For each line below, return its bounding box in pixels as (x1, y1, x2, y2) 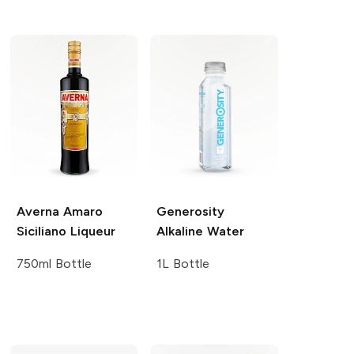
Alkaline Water (156, 224, 245, 239)
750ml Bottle (16, 256, 92, 272)
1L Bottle (156, 256, 210, 272)
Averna (16, 204, 59, 220)
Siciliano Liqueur (16, 224, 115, 239)
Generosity (156, 204, 225, 220)
